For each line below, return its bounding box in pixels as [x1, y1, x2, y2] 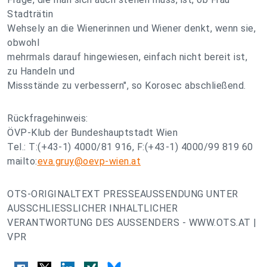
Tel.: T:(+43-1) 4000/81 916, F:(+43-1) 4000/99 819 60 [7, 141, 253, 153]
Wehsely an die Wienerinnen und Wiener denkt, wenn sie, [7, 23, 256, 34]
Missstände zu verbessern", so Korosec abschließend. [7, 80, 246, 91]
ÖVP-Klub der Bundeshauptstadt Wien [7, 127, 178, 138]
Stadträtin [7, 8, 53, 20]
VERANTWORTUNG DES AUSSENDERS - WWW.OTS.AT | [7, 217, 257, 228]
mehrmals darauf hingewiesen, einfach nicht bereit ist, [7, 51, 247, 63]
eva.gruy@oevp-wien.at [37, 156, 141, 167]
